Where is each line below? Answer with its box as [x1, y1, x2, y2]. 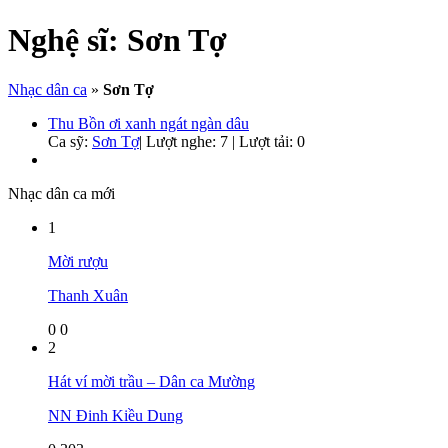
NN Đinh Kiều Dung [48, 406, 183, 424]
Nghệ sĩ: [8, 22, 127, 59]
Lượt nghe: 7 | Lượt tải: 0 [146, 132, 305, 150]
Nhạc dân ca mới [8, 184, 115, 202]
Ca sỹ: [48, 132, 92, 150]
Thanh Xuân [48, 286, 128, 304]
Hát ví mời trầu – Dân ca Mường [48, 372, 255, 390]
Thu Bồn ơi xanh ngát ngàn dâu [48, 114, 249, 132]
